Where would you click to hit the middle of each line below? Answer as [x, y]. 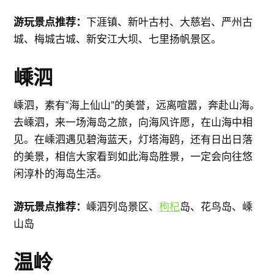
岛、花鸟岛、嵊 [217, 206]
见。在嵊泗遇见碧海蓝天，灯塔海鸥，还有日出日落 [133, 139]
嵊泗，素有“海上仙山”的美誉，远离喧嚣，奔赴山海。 [137, 105]
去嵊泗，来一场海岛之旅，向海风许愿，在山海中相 [133, 122]
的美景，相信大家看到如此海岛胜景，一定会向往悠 [133, 157]
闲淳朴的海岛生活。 [61, 174]
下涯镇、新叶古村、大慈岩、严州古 [170, 22]
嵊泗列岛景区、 [123, 206]
